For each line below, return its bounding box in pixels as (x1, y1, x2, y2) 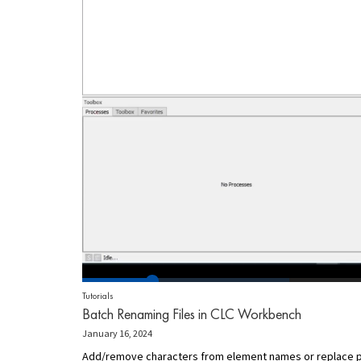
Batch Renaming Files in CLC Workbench (82, 305, 301, 324)
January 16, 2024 (82, 327, 152, 340)
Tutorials (82, 289, 114, 303)
